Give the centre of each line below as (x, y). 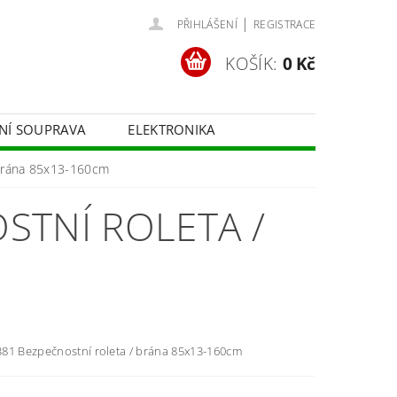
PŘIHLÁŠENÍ (207, 24)
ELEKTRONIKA (171, 129)
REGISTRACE (284, 24)
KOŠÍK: (252, 63)
